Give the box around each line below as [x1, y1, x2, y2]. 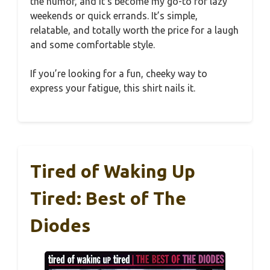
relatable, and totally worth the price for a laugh [30, 24, 239, 36]
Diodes [30, 215, 90, 236]
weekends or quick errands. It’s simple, [30, 10, 198, 21]
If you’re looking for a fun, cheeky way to [30, 67, 207, 79]
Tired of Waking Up [30, 160, 195, 181]
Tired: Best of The [30, 187, 186, 209]
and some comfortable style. [30, 39, 155, 50]
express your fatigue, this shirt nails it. [30, 82, 195, 93]
